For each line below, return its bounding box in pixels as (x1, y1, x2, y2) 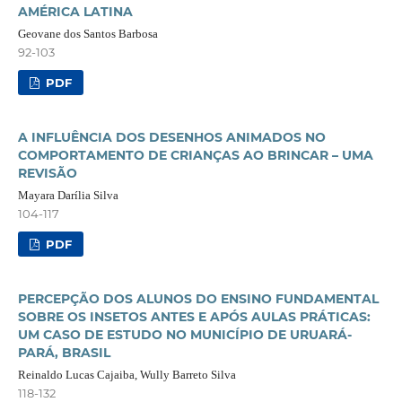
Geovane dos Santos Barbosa (17, 26, 158, 40)
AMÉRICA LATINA (17, 3, 133, 20)
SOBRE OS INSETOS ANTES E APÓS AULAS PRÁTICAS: (17, 308, 371, 325)
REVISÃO (17, 164, 77, 181)
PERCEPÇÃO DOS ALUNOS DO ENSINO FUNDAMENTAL (17, 290, 379, 307)
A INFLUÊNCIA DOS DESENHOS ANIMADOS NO (17, 128, 326, 145)
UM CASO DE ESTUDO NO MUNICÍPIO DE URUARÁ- (17, 326, 352, 343)
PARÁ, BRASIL (17, 344, 110, 361)
